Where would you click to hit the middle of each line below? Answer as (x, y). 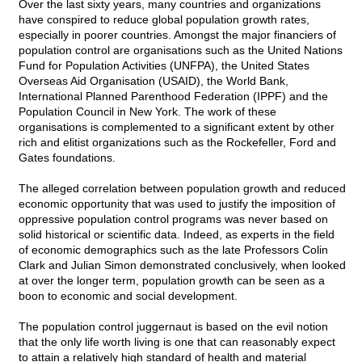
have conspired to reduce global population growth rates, (164, 20)
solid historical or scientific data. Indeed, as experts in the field (177, 235)
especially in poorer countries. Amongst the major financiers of (177, 35)
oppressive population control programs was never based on (173, 219)
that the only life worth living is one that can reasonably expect (177, 342)
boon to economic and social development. (128, 296)
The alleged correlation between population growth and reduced (182, 189)
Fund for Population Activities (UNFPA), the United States (164, 66)
